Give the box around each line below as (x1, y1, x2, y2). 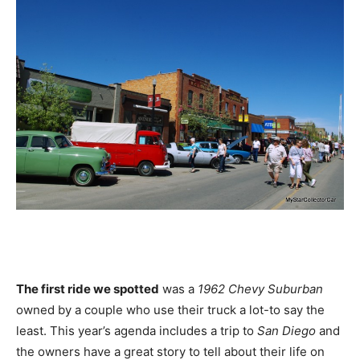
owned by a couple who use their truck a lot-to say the (16, 301, 325, 317)
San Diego (254, 322, 316, 338)
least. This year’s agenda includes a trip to (16, 322, 254, 338)
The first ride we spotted (16, 280, 159, 297)
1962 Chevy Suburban (194, 280, 323, 297)
